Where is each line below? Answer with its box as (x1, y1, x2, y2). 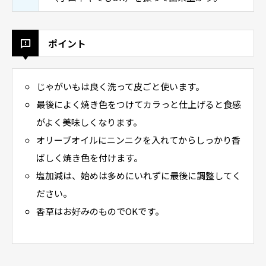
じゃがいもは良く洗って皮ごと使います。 (36, 80, 204, 93)
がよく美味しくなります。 (36, 116, 142, 128)
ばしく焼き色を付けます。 (36, 151, 142, 164)
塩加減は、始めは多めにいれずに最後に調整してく (36, 169, 241, 182)
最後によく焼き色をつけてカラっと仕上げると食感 (36, 98, 241, 110)
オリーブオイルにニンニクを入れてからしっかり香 (36, 134, 240, 146)
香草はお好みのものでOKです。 (36, 205, 164, 217)
